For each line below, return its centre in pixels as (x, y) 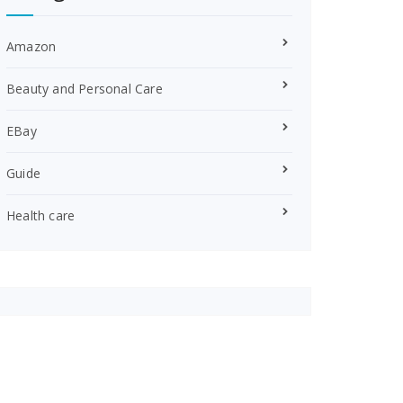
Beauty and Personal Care (85, 89)
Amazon (31, 46)
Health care (41, 215)
